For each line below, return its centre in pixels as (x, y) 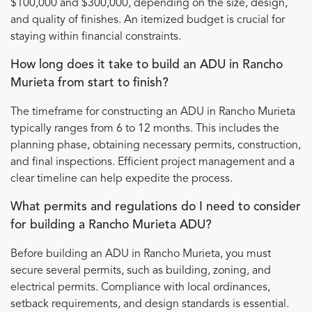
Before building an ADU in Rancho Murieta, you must (141, 255)
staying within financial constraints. (96, 37)
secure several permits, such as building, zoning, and (141, 271)
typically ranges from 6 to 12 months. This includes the (145, 129)
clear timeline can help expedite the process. (122, 179)
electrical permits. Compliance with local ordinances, (140, 288)
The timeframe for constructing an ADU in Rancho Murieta (153, 112)
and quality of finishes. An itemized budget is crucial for (148, 21)
